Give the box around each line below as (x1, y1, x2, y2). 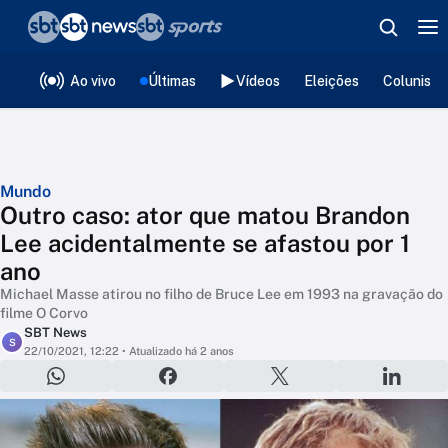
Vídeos (236, 72, 280, 89)
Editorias (112, 66, 188, 87)
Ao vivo (70, 72, 116, 89)
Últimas (148, 72, 196, 89)
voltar (34, 17, 82, 38)
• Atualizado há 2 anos (119, 345, 234, 357)
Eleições (304, 72, 359, 89)
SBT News (24, 325, 87, 340)
